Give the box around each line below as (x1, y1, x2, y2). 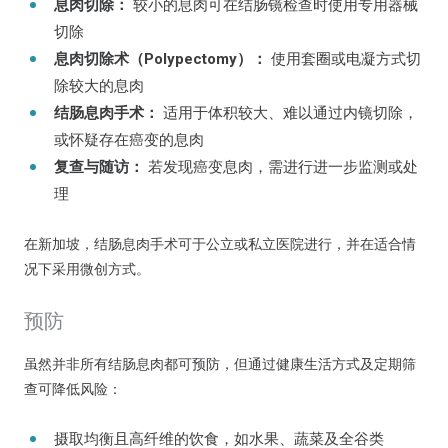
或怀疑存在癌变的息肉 (54, 131, 204, 149)
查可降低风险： (24, 381, 122, 397)
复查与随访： (54, 158, 144, 176)
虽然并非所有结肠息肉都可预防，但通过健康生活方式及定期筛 (24, 356, 416, 372)
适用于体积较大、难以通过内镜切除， (159, 104, 418, 122)
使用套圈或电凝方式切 (267, 50, 421, 68)
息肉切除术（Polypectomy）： (54, 50, 267, 68)
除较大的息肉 (54, 77, 144, 95)
